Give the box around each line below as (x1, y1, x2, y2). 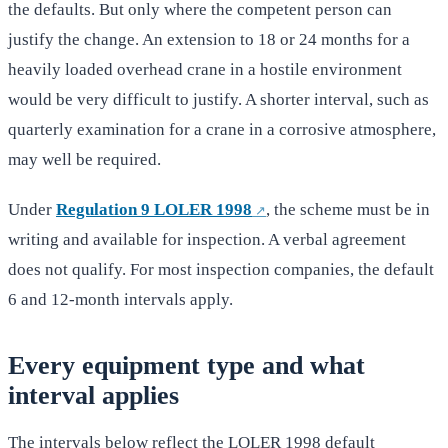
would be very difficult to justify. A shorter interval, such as (8, 90, 429, 110)
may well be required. (8, 150, 161, 170)
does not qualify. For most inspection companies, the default (8, 260, 434, 280)
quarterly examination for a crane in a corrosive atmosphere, (8, 120, 436, 140)
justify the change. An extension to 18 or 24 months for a (8, 30, 410, 50)
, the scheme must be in (266, 200, 430, 220)
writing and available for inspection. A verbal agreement (8, 230, 406, 250)
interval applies (8, 381, 179, 411)
